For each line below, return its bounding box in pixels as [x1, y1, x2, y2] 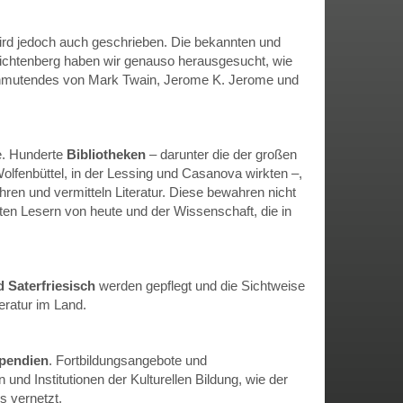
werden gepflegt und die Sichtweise [95, 278, 305, 293]
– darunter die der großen [146, 147, 297, 162]
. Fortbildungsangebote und [49, 353, 207, 368]
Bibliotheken [67, 147, 146, 162]
